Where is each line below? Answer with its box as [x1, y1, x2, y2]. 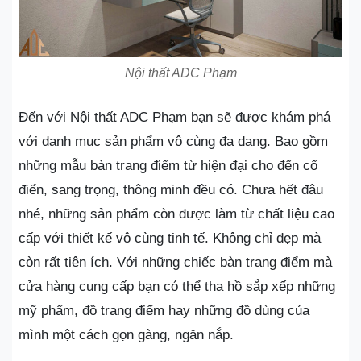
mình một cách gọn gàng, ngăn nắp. [19, 326, 234, 342]
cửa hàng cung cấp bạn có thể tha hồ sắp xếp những [19, 278, 335, 294]
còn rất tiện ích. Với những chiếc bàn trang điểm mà [19, 254, 332, 270]
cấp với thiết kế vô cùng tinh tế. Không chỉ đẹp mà [19, 230, 321, 246]
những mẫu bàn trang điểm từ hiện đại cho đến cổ [19, 157, 317, 173]
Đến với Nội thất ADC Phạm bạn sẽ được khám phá [19, 109, 330, 125]
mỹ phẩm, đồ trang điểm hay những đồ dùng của [19, 302, 309, 318]
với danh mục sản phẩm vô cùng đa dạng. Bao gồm [19, 133, 328, 149]
